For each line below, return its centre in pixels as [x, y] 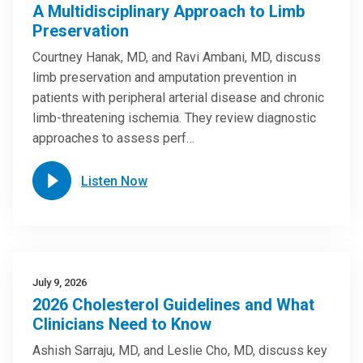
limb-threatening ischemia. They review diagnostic [174, 118]
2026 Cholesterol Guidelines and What [173, 305]
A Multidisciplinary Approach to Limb [169, 11]
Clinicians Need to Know [122, 324]
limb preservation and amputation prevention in [164, 77]
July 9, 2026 [60, 282]
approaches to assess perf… [113, 138]
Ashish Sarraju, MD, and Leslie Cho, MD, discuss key [180, 350]
